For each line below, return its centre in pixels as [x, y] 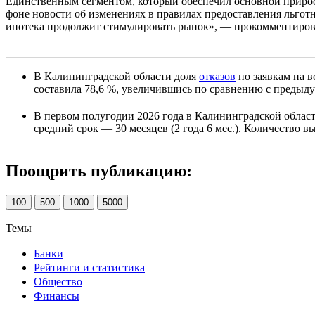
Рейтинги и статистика [89, 267]
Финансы [57, 295]
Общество [58, 281]
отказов [217, 76]
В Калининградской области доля [116, 76]
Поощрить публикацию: [99, 171]
